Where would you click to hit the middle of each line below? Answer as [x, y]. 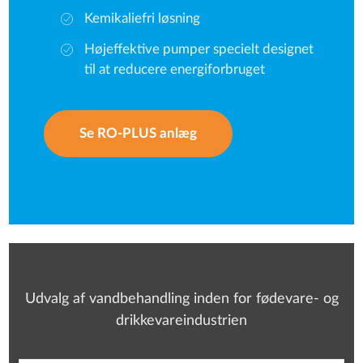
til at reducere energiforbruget [174, 69]
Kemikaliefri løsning [142, 19]
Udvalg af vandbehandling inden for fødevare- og [181, 299]
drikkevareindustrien [181, 321]
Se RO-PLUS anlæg [138, 134]
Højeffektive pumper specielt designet [199, 49]
